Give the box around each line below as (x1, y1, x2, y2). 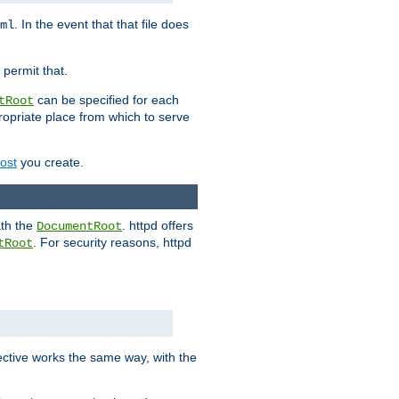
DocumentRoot (37, 219, 122, 234)
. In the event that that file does (14, 17, 189, 32)
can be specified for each (34, 93, 179, 108)
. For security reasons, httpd (33, 235, 191, 250)
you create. (17, 155, 84, 170)
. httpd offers (122, 218, 193, 233)
